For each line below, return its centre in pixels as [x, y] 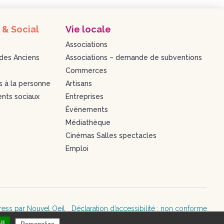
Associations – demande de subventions [134, 57]
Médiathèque [88, 122]
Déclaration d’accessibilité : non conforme [139, 208]
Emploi [77, 148]
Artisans [79, 83]
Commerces [86, 70]
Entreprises [85, 96]
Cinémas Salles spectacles [111, 135]
